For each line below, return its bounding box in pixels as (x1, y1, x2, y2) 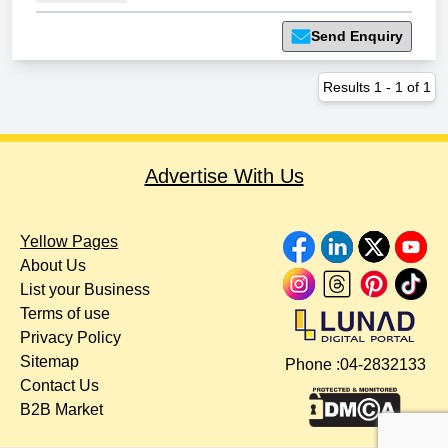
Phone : (284, 356, 340, 374)
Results (323, 79, 374, 96)
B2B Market (20, 401, 103, 419)
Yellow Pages (20, 233, 118, 251)
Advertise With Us (144, 165, 304, 188)
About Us (20, 257, 86, 275)
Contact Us (20, 377, 99, 395)
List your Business (20, 281, 150, 299)
